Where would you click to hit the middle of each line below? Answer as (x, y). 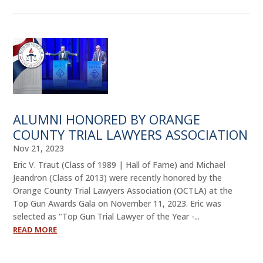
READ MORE (35, 230)
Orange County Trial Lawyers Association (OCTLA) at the (123, 191)
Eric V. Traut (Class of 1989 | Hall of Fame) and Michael (119, 165)
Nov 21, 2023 (39, 149)
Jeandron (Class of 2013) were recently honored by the (118, 178)
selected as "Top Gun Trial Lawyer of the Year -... (107, 217)
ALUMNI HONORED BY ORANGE (107, 119)
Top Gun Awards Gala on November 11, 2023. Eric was (117, 204)
